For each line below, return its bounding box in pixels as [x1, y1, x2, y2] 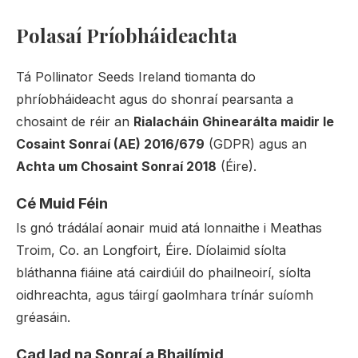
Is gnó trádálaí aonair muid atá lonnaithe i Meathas [16, 220, 322, 236]
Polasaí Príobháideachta [16, 22, 237, 48]
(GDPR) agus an [205, 136, 307, 152]
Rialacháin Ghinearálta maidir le [133, 113, 334, 129]
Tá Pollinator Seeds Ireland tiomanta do [16, 69, 256, 85]
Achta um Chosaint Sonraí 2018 [16, 158, 217, 174]
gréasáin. [16, 309, 70, 325]
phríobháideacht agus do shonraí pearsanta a [16, 91, 293, 107]
